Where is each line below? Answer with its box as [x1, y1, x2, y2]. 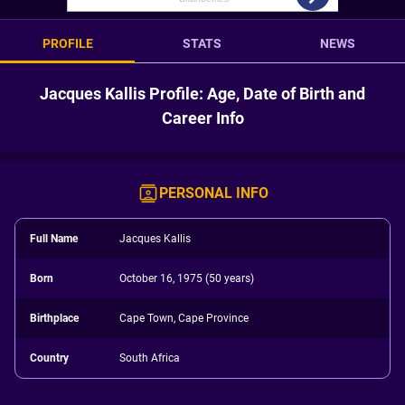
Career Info [161, 108, 244, 127]
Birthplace [30, 312, 79, 325]
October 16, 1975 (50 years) [119, 272, 255, 285]
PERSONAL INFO [158, 184, 268, 202]
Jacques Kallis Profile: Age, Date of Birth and [40, 84, 365, 103]
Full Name [30, 232, 78, 245]
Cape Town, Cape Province [119, 312, 250, 325]
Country [30, 352, 69, 364]
